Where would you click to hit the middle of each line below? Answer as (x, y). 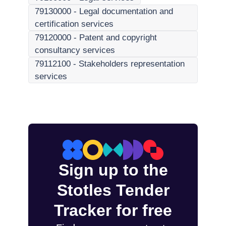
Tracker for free (113, 210)
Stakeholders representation (132, 64)
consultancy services (75, 50)
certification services (74, 24)
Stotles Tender (113, 190)
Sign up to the (113, 170)
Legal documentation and (126, 11)
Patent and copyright (118, 38)
